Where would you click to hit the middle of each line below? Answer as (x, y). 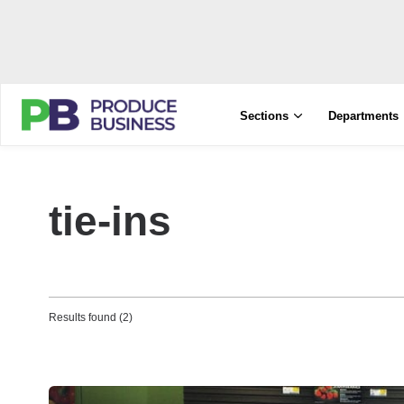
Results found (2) (91, 317)
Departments (364, 116)
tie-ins (110, 221)
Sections (265, 116)
